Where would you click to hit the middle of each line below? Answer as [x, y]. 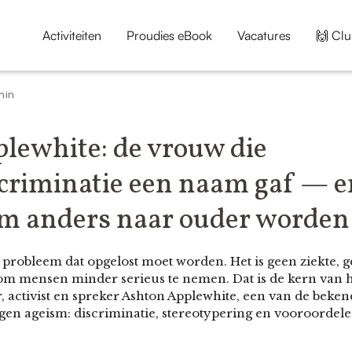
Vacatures [264, 35]
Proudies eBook [169, 35]
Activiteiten [71, 35]
